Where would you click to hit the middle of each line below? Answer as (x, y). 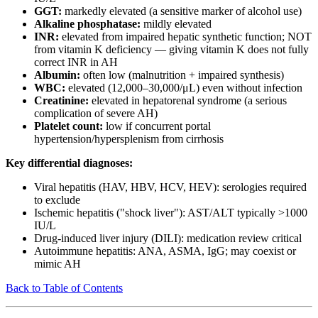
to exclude (57, 200)
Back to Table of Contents (64, 288)
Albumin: (57, 75)
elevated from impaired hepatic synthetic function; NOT (185, 37)
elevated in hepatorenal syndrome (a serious (188, 101)
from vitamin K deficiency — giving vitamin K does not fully (171, 50)
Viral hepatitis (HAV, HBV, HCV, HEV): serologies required (170, 187)
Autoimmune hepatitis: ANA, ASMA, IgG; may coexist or (165, 251)
